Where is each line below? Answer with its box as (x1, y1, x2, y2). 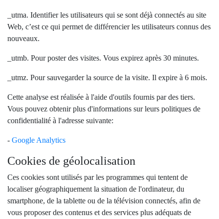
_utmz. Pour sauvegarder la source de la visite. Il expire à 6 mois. (7, 73, 207, 82)
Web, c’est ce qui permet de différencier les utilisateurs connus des (7, 22, 211, 31)
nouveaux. (7, 34, 40, 43)
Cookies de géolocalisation (7, 154, 135, 167)
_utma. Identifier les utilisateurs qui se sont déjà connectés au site (7, 11, 206, 19)
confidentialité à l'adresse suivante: (7, 116, 113, 125)
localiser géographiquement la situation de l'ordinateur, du (7, 185, 184, 193)
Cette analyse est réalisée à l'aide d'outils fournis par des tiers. (7, 93, 195, 101)
